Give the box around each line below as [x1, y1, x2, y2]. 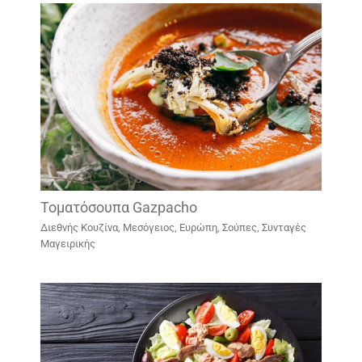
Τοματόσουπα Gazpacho [40, 198, 197, 216]
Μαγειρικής [40, 238, 95, 250]
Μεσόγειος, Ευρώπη [122, 221, 217, 234]
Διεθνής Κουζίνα [40, 221, 118, 234]
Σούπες [221, 221, 257, 234]
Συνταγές [261, 221, 306, 234]
